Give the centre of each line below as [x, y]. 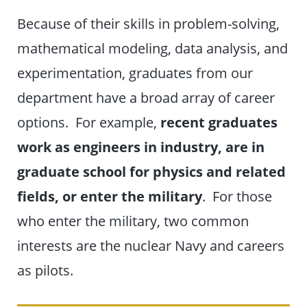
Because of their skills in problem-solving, [149, 24]
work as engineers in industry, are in [141, 147]
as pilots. [47, 270]
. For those [237, 196]
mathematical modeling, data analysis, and [153, 48]
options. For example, [89, 122]
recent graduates [219, 122]
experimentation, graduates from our [135, 73]
